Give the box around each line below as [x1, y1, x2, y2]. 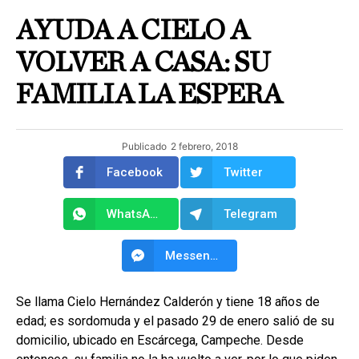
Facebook [107, 165, 163, 179]
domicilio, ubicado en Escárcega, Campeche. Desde [16, 333, 304, 348]
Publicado [121, 140, 167, 152]
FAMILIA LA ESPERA [16, 80, 281, 109]
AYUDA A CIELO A [16, 16, 249, 45]
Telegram [224, 207, 277, 221]
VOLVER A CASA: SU [16, 48, 270, 77]
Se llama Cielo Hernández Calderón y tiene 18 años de [16, 294, 320, 309]
